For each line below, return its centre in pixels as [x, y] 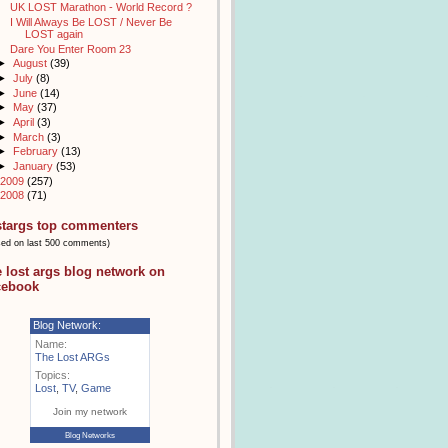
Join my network [90, 411]
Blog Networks [90, 435]
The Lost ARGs [72, 356]
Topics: [52, 374]
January [34, 166]
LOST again [53, 33]
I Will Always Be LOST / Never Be [90, 21]
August [31, 63]
